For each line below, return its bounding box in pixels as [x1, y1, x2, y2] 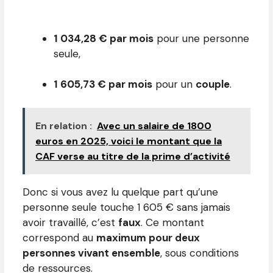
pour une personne [154, 31, 249, 45]
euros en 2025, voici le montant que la [35, 134, 222, 147]
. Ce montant [141, 215, 204, 229]
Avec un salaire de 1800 [97, 119, 211, 132]
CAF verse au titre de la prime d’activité [35, 149, 230, 163]
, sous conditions [160, 246, 239, 260]
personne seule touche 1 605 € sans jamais [23, 200, 230, 214]
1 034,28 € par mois [54, 31, 154, 45]
